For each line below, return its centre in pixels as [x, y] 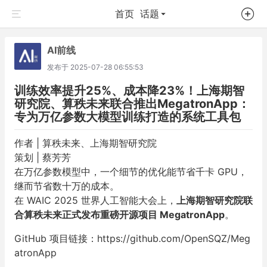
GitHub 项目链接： [56, 238]
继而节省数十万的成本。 [67, 186]
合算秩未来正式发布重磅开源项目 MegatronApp [119, 215]
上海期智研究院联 [215, 200]
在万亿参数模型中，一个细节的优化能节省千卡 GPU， [131, 172]
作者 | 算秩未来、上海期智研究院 [86, 143]
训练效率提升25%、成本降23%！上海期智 [129, 91]
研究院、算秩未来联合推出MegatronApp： [132, 104]
